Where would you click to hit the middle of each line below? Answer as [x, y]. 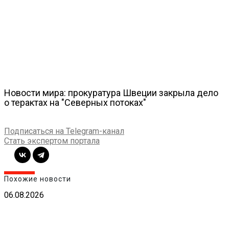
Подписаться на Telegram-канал [64, 131]
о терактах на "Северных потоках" [75, 102]
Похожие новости [38, 179]
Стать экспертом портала [52, 141]
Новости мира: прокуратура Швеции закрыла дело [111, 93]
